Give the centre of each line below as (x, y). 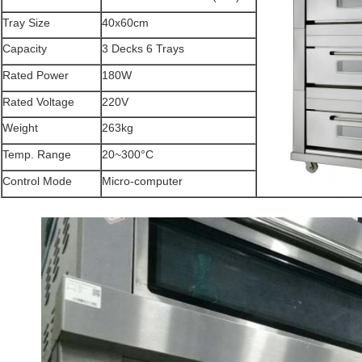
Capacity (25, 49)
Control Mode (37, 181)
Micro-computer (142, 181)
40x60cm (125, 23)
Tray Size (26, 23)
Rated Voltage (38, 102)
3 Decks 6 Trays (143, 49)
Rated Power (36, 76)
